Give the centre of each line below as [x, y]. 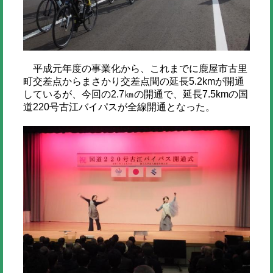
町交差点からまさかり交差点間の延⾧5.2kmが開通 [133, 81]
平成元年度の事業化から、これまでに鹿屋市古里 [135, 68]
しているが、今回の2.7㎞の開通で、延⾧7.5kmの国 [135, 94]
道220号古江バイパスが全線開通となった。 [119, 107]
